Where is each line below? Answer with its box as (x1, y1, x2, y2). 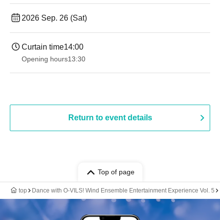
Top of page (97, 168, 135, 176)
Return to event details (68, 113, 152, 122)
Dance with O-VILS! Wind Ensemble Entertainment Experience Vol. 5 (32, 187, 215, 194)
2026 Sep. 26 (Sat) (22, 14, 87, 22)
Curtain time (22, 43, 64, 51)
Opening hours (22, 55, 68, 63)
